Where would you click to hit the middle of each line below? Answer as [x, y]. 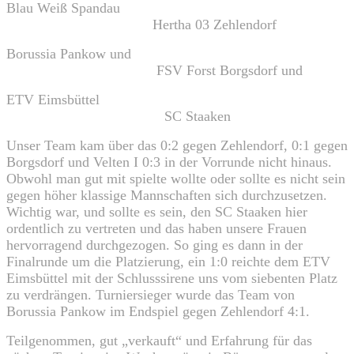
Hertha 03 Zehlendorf [141, 24]
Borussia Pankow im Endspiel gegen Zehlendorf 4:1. [158, 311]
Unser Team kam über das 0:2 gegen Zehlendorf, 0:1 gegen [177, 145]
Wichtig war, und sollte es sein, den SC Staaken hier [157, 211]
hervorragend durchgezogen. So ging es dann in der [154, 245]
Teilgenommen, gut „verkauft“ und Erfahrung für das [159, 340]
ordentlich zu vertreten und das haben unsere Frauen [156, 228]
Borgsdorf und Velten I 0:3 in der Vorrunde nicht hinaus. [169, 162]
